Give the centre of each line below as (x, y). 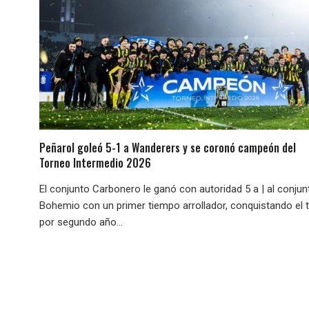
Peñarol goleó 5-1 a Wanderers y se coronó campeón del (168, 147)
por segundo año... (81, 222)
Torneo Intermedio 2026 (95, 162)
